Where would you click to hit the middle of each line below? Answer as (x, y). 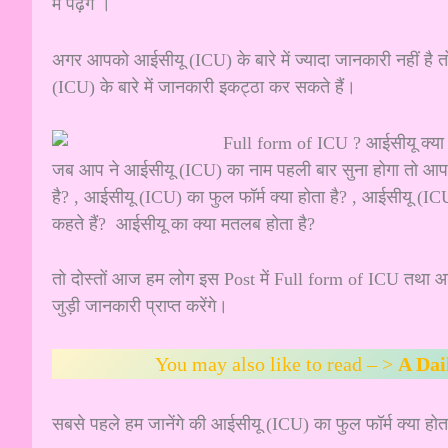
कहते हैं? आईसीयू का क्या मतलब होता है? (183, 223)
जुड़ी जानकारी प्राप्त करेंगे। (140, 306)
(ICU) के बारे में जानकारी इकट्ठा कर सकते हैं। (206, 86)
